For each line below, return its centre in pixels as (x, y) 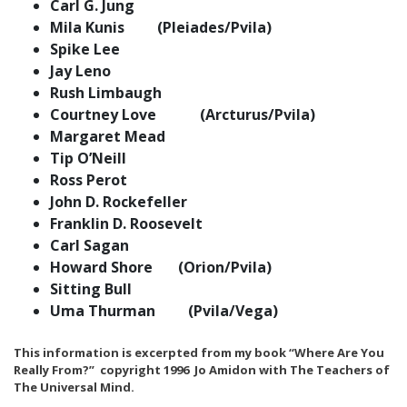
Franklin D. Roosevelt (126, 223)
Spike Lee (85, 49)
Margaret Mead (108, 136)
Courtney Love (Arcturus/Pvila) (183, 114)
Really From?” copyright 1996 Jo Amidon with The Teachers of (202, 370)
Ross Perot (89, 180)
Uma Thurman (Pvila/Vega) (164, 311)
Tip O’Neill (88, 158)
